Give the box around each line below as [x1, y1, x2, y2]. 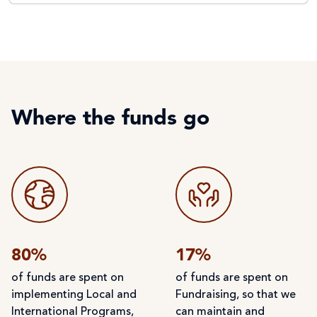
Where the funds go [11, 108, 209, 130]
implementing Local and [11, 289, 137, 301]
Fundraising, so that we [175, 289, 296, 301]
